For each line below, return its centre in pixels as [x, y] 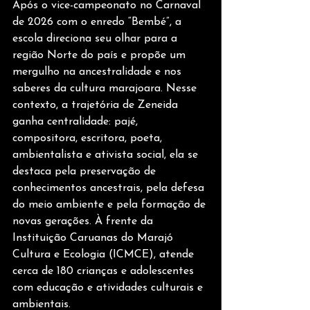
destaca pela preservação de [86, 172]
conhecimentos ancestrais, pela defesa [110, 188]
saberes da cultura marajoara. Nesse [106, 89]
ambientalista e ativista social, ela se [107, 155]
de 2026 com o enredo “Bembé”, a [99, 22]
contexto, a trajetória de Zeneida [97, 105]
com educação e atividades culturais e [109, 288]
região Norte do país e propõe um [101, 55]
